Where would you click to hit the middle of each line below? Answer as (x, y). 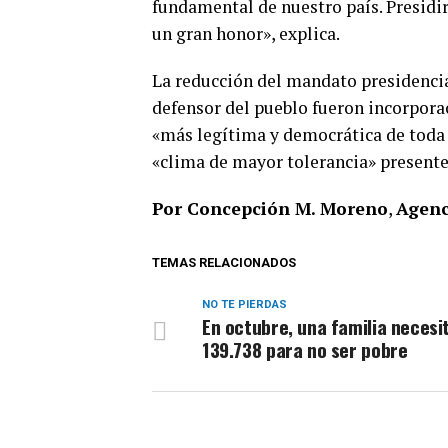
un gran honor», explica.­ (246, 33)
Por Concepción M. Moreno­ (270, 208)
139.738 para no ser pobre (305, 349)
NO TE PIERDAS (244, 304)
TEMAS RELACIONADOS (224, 262)
